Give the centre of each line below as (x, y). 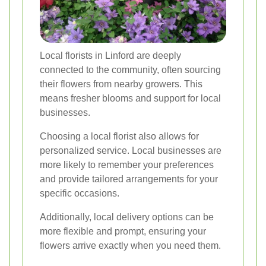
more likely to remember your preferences (127, 165)
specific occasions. (80, 194)
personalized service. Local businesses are (131, 151)
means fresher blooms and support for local (130, 99)
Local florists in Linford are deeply (110, 56)
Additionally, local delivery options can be (127, 217)
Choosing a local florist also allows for (119, 137)
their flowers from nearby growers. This (121, 84)
